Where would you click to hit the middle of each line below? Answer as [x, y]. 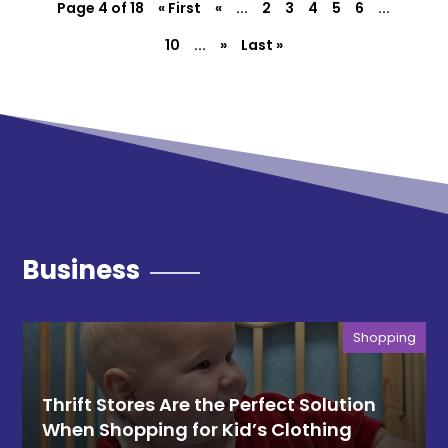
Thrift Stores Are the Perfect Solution [209, 404]
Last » [261, 45]
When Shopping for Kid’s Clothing [197, 429]
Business [81, 270]
